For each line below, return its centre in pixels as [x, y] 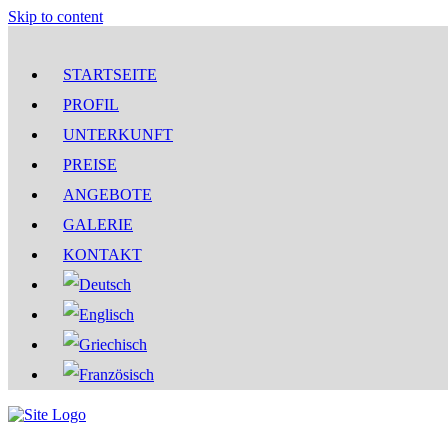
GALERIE [98, 224]
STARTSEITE [110, 74]
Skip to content [55, 16]
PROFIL [91, 104]
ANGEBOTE [107, 194]
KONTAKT [102, 254]
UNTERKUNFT [118, 134]
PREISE [90, 164]
